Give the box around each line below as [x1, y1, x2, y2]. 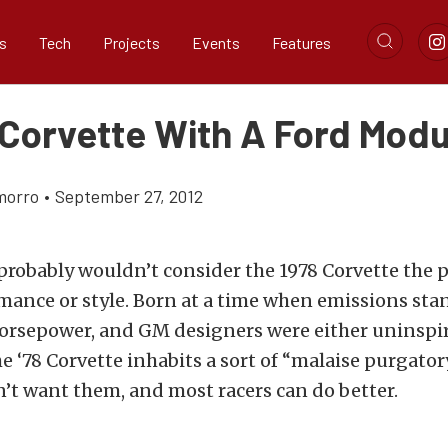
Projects [103, 32, 160, 52]
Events [192, 32, 240, 52]
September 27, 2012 [55, 185, 203, 207]
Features [272, 32, 331, 52]
